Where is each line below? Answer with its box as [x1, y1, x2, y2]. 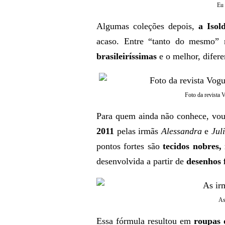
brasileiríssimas [96, 51, 157, 61]
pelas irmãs [114, 126, 161, 136]
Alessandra [161, 126, 202, 136]
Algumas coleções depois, [96, 21, 194, 31]
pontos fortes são [96, 141, 163, 151]
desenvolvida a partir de [96, 156, 186, 166]
